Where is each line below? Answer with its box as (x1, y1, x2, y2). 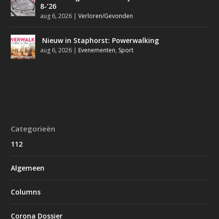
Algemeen (11, 163, 45, 173)
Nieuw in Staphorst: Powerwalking (40, 36, 161, 45)
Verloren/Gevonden (78, 12, 133, 21)
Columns (11, 187, 41, 197)
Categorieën (11, 124, 56, 134)
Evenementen (78, 46, 116, 55)
